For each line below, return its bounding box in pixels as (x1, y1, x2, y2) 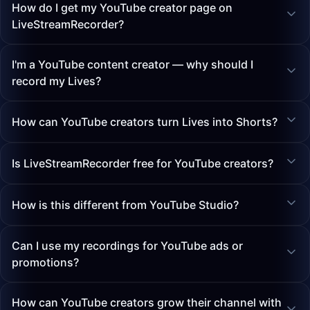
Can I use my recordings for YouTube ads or (12, 239, 243, 253)
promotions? (12, 255, 79, 269)
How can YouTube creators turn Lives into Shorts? (12, 115, 277, 129)
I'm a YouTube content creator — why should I (12, 57, 253, 71)
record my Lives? (12, 74, 101, 88)
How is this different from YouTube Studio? (12, 198, 239, 212)
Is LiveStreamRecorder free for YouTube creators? (12, 156, 273, 170)
